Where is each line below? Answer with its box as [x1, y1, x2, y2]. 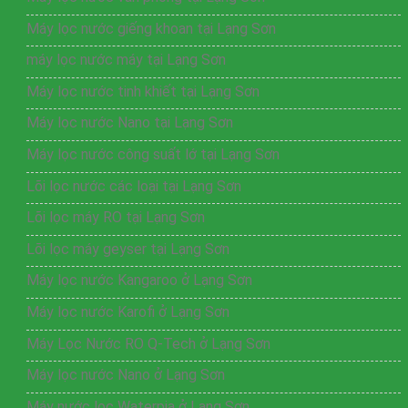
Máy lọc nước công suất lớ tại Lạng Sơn [25, 145, 280, 163]
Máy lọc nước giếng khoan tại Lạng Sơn [25, 19, 276, 37]
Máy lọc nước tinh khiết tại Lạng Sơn [25, 82, 260, 100]
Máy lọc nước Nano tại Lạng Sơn [25, 114, 233, 132]
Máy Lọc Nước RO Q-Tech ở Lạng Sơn [25, 334, 270, 352]
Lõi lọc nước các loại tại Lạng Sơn [25, 177, 241, 195]
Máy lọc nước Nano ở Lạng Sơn [25, 366, 225, 384]
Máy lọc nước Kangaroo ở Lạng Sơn [25, 271, 252, 290]
